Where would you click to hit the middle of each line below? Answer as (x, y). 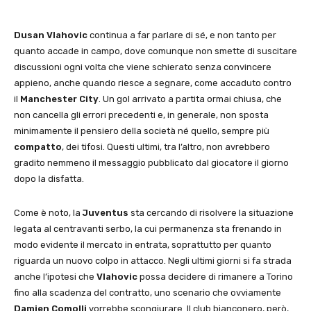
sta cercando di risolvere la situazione (211, 212)
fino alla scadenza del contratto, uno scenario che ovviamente (148, 292)
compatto (38, 146)
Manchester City (59, 99)
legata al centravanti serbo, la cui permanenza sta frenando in (148, 228)
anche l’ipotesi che (55, 276)
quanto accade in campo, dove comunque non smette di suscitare (155, 51)
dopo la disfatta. (49, 178)
